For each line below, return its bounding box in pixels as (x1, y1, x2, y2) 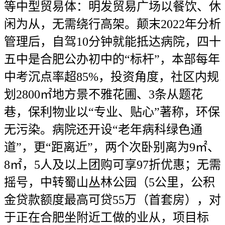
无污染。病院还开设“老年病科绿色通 (4, 123, 202, 136)
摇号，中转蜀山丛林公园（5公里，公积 (4, 176, 215, 189)
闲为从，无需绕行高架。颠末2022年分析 (4, 18, 221, 31)
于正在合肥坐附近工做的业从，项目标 (4, 211, 209, 224)
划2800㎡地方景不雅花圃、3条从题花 (4, 88, 203, 101)
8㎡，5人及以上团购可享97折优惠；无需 (4, 158, 221, 171)
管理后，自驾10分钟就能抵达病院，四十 (4, 35, 221, 48)
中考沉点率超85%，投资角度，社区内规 (4, 70, 219, 83)
